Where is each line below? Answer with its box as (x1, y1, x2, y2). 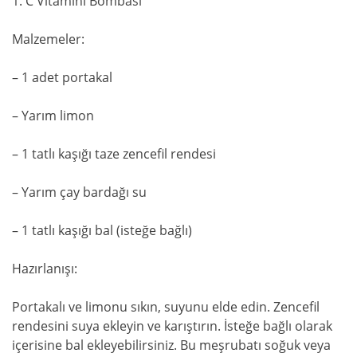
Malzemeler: (12, 29, 84, 48)
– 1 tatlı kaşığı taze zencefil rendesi (12, 144, 216, 163)
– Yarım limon (12, 106, 94, 124)
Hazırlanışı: (12, 259, 77, 277)
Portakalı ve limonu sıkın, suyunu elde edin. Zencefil (12, 297, 320, 316)
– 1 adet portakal (12, 68, 112, 86)
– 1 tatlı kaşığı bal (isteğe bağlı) (12, 221, 192, 239)
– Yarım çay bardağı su (12, 182, 147, 201)
